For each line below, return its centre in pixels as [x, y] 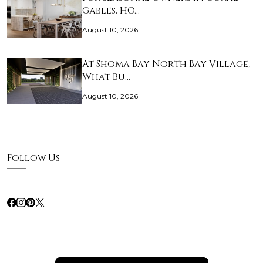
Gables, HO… [111, 11]
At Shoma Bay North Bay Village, [166, 64]
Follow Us [33, 158]
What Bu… [106, 77]
